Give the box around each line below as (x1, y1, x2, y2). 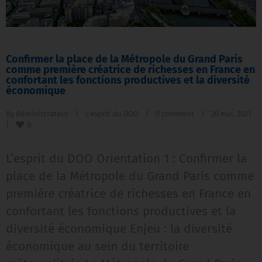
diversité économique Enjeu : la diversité (6, 220, 232, 236)
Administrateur (16, 109, 68, 118)
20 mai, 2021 (251, 109, 258, 118)
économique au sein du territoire (6, 238, 189, 254)
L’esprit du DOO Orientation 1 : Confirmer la (6, 150, 247, 166)
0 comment (156, 109, 194, 118)
